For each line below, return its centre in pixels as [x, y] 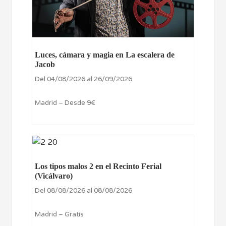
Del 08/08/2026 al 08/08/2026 [84, 191]
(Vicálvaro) [54, 176]
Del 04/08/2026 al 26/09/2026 [84, 79]
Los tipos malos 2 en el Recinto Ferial [98, 166]
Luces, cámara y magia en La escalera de [105, 55]
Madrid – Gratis [60, 215]
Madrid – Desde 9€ [65, 103]
